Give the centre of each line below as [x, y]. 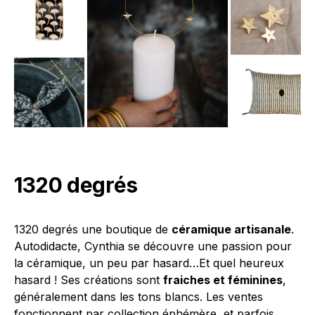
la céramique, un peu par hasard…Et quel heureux [149, 263]
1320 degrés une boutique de [93, 230]
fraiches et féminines [223, 280]
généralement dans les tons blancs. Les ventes [139, 297]
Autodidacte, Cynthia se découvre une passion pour [153, 246]
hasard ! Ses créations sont [89, 280]
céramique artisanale [231, 230]
